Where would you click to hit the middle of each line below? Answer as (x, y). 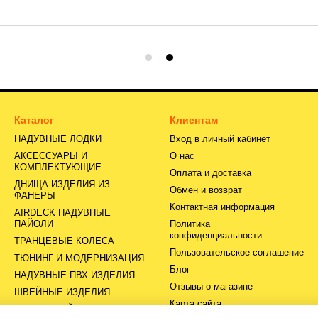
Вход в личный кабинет (220, 139)
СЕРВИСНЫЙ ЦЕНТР (61, 309)
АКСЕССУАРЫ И (51, 156)
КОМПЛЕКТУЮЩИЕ (58, 168)
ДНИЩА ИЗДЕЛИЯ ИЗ (62, 185)
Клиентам (194, 120)
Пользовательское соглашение (237, 253)
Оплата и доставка (210, 173)
